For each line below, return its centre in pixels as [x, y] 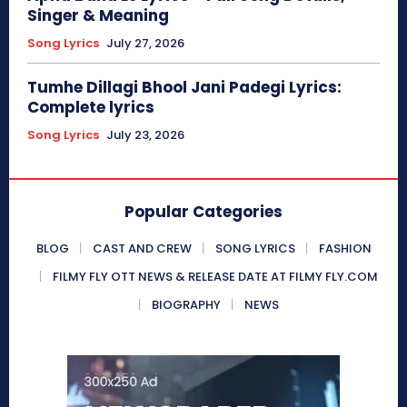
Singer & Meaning [98, 15]
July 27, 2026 [145, 43]
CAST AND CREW [142, 248]
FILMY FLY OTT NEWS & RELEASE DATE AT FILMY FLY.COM [215, 276]
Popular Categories [203, 211]
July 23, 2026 [145, 134]
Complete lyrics [93, 107]
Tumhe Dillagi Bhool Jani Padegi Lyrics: [184, 87]
